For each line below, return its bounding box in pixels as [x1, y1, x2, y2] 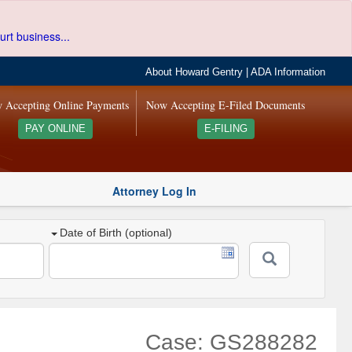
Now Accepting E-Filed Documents [146, 97, 306, 112]
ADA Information [251, 67, 326, 78]
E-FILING [203, 123, 247, 134]
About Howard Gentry [145, 67, 244, 78]
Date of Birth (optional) [60, 226, 173, 240]
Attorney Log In [112, 182, 196, 199]
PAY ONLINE [24, 123, 86, 134]
